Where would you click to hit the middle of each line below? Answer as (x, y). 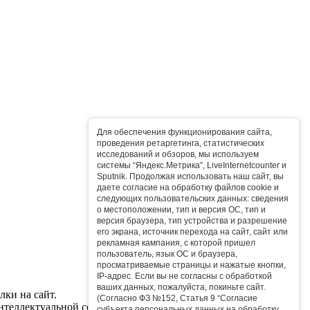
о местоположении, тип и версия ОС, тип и (181, 210)
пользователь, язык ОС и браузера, (167, 254)
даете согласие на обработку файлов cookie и (188, 188)
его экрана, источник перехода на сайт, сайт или (192, 232)
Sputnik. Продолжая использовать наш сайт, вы (190, 176)
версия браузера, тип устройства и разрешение (192, 221)
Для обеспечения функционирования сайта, (184, 132)
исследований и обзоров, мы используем (178, 154)
